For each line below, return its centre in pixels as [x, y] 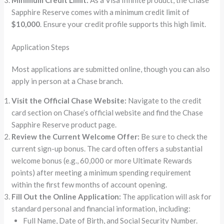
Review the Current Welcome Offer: [76, 137]
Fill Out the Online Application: [66, 197]
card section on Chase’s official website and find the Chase [107, 113]
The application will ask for [166, 197]
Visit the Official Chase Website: [69, 101]
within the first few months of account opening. [89, 185]
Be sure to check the [174, 137]
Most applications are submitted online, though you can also [111, 69]
